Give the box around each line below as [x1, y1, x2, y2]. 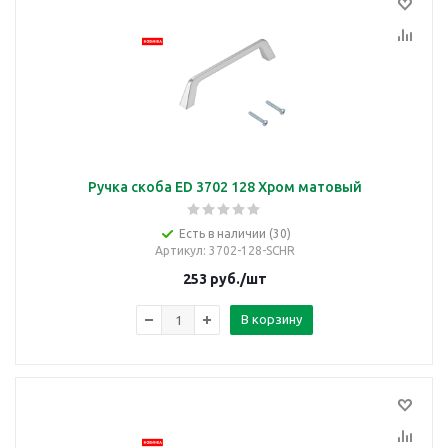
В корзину [241, 312, 302, 326]
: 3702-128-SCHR [202, 244, 295, 257]
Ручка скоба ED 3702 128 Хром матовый [87, 179, 362, 195]
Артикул [154, 244, 203, 257]
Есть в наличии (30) [178, 227, 291, 240]
